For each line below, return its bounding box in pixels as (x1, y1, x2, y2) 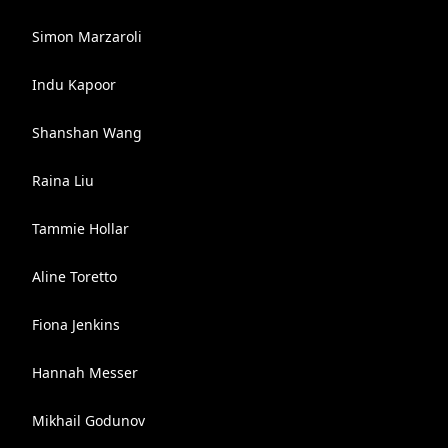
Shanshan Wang (32, 123, 142, 142)
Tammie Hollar (32, 219, 129, 238)
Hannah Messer (32, 363, 138, 382)
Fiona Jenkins (32, 315, 120, 334)
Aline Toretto (32, 267, 117, 286)
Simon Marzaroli (32, 27, 142, 46)
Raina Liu (32, 171, 94, 190)
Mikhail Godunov (32, 411, 145, 430)
